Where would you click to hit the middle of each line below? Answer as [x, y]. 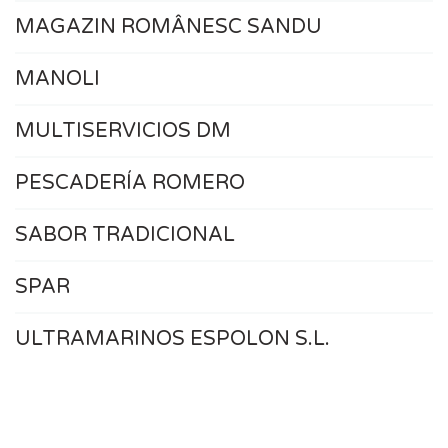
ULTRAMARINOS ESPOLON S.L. [172, 339]
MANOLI [57, 79]
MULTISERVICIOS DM [123, 131]
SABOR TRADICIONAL [125, 235]
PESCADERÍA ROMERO [130, 183]
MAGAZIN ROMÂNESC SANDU [168, 27]
